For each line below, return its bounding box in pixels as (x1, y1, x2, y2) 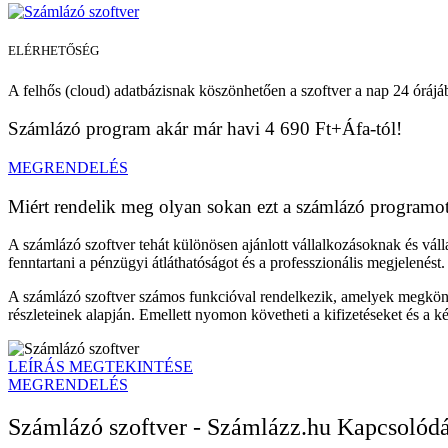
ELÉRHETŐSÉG (8, 43, 99, 59)
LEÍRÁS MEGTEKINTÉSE (8, 358, 193, 376)
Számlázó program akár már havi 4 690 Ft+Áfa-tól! (8, 118, 402, 140)
